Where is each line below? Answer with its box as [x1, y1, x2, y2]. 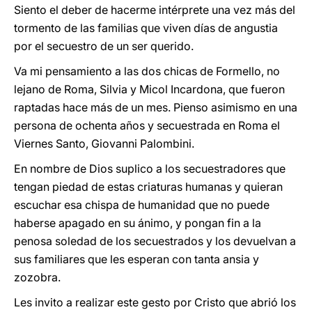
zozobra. [14, 270, 61, 284]
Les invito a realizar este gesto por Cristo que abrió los [14, 295, 296, 309]
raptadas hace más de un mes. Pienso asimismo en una [14, 100, 297, 114]
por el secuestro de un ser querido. [14, 39, 194, 53]
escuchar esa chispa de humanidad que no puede [14, 198, 270, 212]
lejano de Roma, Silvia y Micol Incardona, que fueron [14, 82, 285, 96]
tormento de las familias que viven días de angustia [14, 21, 278, 35]
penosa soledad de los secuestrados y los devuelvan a [14, 234, 296, 248]
